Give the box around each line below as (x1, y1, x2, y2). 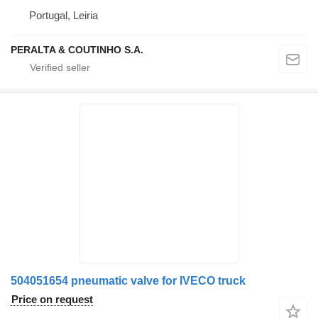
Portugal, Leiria (29, 9, 98, 21)
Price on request (11, 292, 93, 305)
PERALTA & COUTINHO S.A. (11, 43, 143, 55)
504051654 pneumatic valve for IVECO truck (11, 274, 246, 287)
